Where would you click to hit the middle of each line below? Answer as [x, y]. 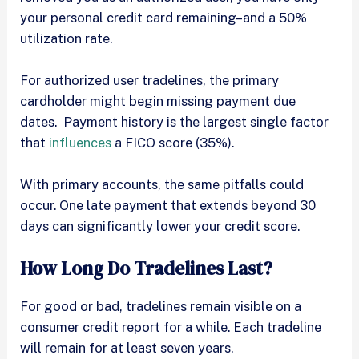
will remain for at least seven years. [127, 347]
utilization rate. [67, 38]
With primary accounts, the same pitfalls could [162, 185]
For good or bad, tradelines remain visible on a [161, 306]
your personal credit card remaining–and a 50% [164, 17]
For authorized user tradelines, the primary [150, 81]
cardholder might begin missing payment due [158, 101]
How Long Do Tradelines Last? [147, 268]
